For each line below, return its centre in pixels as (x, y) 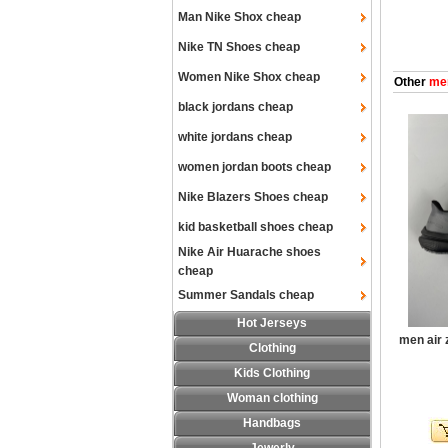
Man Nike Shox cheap (239, 17)
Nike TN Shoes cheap (239, 47)
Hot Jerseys (272, 323)
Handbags (272, 423)
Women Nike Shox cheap (249, 77)
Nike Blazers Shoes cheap (253, 197)
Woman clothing (272, 398)
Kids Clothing (272, 373)
